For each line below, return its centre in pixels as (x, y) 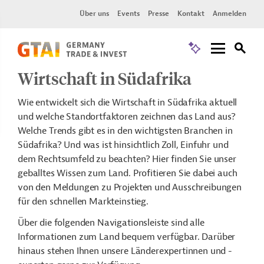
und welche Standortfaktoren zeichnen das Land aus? (127, 117)
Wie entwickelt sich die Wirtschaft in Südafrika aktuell (128, 103)
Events (128, 14)
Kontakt (191, 14)
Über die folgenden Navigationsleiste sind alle (111, 223)
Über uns (94, 14)
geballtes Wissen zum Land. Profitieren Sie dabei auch (128, 173)
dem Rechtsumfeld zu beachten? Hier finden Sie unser (127, 159)
